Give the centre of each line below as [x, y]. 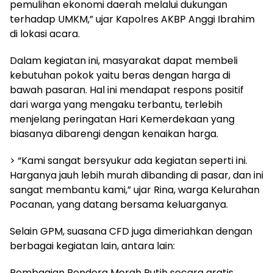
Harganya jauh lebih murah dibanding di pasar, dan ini [136, 175]
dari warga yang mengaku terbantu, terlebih [116, 105]
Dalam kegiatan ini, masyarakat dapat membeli [124, 61]
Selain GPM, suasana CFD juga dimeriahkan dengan [131, 232]
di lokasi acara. [45, 34]
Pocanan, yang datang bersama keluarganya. [119, 205]
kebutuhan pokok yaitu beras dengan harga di [120, 76]
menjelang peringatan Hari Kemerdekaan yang [122, 119]
